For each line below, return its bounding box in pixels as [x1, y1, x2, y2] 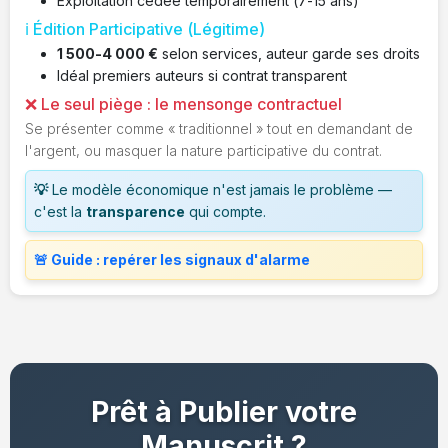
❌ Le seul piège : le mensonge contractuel [25, 93, 342, 114]
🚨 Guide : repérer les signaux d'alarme [34, 250, 310, 268]
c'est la [34, 202, 86, 220]
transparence [86, 202, 185, 220]
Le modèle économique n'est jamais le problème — [48, 180, 392, 198]
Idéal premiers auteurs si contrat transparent [57, 66, 347, 84]
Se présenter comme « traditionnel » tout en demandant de [25, 119, 413, 137]
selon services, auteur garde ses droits [158, 44, 420, 62]
